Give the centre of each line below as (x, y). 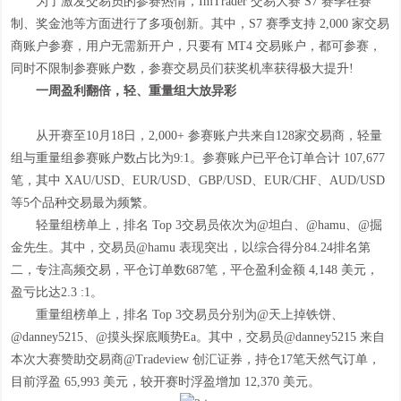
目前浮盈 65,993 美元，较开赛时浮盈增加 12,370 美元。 (166, 382)
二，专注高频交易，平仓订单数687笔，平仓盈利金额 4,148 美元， (195, 270)
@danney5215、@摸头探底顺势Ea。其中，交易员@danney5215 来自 (198, 337)
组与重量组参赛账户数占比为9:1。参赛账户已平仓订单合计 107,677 (198, 158)
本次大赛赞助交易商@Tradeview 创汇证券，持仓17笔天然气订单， (196, 359)
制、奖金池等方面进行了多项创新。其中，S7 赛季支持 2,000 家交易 (200, 24)
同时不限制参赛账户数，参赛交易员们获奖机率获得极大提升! (183, 68)
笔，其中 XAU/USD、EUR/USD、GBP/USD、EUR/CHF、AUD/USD (198, 180)
